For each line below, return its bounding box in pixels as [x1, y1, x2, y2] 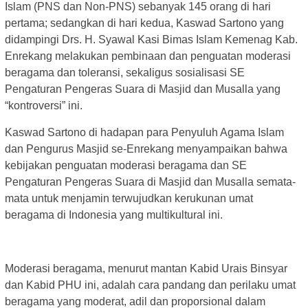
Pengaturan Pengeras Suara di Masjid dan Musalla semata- [5, 176, 296, 188]
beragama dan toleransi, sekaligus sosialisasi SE [5, 67, 245, 79]
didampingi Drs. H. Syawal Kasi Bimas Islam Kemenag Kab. [5, 34, 298, 46]
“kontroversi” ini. [5, 100, 82, 112]
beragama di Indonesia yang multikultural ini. [5, 209, 223, 221]
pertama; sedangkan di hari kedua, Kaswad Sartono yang [5, 17, 284, 30]
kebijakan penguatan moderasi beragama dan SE [5, 159, 247, 172]
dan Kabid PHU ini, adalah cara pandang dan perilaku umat [5, 279, 296, 291]
